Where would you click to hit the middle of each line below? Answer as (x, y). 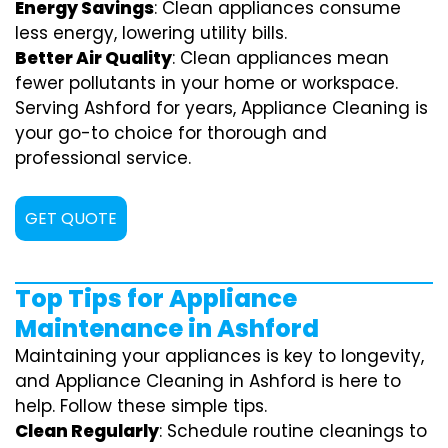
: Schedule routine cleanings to (293, 430)
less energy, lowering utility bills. (151, 32)
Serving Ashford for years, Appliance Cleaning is (221, 107)
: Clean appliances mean (280, 57)
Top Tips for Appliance (156, 298)
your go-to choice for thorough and (171, 132)
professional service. (103, 157)
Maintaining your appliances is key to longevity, (219, 355)
